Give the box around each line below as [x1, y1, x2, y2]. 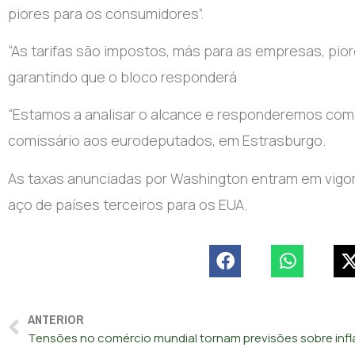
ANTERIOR [28, 307, 84, 331]
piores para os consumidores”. [8, 3, 204, 23]
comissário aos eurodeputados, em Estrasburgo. [8, 131, 326, 151]
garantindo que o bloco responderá [8, 67, 237, 87]
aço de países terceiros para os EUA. [8, 194, 247, 214]
